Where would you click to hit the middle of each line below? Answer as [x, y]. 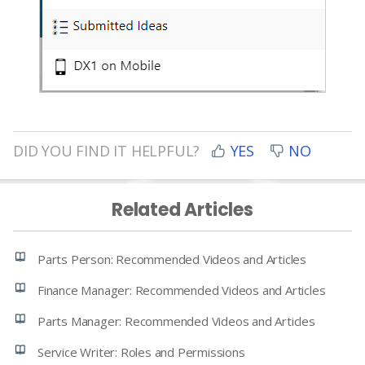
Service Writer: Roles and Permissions [141, 352]
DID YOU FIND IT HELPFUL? [108, 150]
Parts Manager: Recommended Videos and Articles [176, 321]
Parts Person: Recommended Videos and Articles [172, 259]
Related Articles [182, 209]
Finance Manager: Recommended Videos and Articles [182, 290]
